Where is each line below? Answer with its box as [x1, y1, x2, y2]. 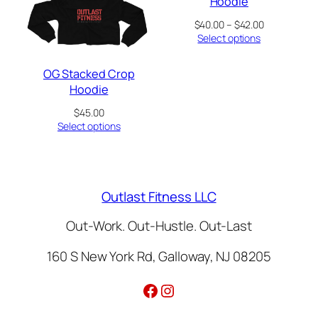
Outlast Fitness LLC [102, 187, 216, 207]
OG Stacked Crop [43, 66, 135, 82]
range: [263, 30, 292, 44]
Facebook [141, 278, 216, 302]
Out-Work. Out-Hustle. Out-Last [66, 216, 252, 235]
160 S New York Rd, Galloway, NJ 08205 [47, 247, 271, 266]
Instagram [158, 278, 234, 302]
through [263, 57, 299, 71]
